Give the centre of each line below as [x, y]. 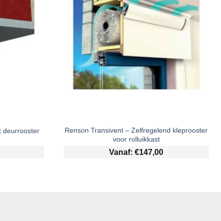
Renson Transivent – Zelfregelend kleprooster [136, 130]
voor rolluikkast [136, 139]
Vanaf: [122, 152]
